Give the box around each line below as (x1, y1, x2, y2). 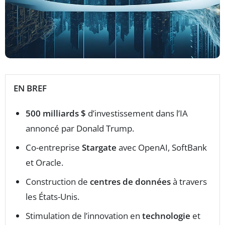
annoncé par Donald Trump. (26, 123, 134, 135)
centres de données (90, 176, 171, 188)
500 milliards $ (26, 107, 86, 120)
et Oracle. (26, 157, 63, 169)
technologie (142, 210, 190, 222)
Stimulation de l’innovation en (26, 210, 142, 222)
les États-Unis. (26, 191, 79, 203)
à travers (171, 176, 207, 188)
